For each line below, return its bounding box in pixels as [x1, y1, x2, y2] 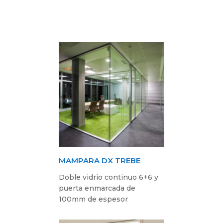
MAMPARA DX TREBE [59, 156, 141, 166]
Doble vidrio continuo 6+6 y [59, 173, 159, 182]
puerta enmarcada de [59, 184, 136, 193]
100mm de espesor [59, 195, 128, 204]
